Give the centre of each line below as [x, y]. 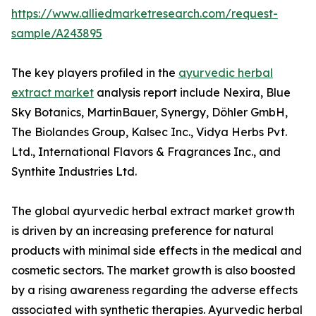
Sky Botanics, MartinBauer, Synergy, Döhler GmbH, [150, 113]
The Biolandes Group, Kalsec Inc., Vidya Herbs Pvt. [149, 132]
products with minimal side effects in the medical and [157, 251]
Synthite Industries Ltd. [74, 172]
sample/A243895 [57, 34]
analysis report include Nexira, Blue [192, 93]
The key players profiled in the [95, 73]
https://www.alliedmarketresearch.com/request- [145, 14]
